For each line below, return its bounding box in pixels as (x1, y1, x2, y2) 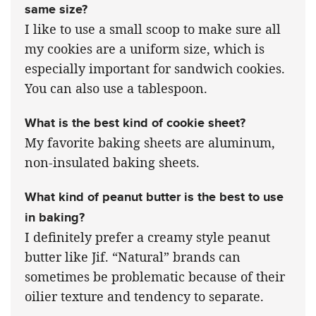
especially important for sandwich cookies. (25, 59, 285, 77)
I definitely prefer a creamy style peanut (25, 228, 270, 245)
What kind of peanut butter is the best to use (25, 187, 284, 206)
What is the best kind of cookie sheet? (25, 113, 245, 132)
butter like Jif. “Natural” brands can (25, 248, 241, 265)
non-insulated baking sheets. (25, 153, 200, 171)
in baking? (25, 207, 85, 226)
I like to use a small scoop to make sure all (25, 20, 281, 37)
